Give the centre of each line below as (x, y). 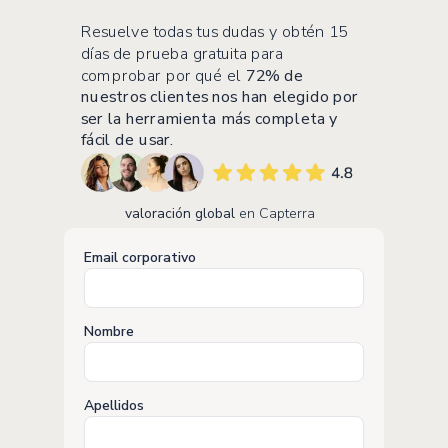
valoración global (179, 213)
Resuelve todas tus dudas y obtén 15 (215, 32)
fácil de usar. (127, 140)
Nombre (109, 331)
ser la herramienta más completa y (209, 118)
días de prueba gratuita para (182, 53)
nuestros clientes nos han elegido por (220, 96)
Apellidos (114, 405)
